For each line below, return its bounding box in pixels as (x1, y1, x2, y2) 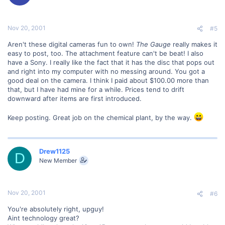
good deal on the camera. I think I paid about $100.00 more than (8, 76, 209, 84)
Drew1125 (39, 147, 70, 155)
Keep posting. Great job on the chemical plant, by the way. (8, 113, 194, 122)
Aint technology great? (8, 214, 79, 222)
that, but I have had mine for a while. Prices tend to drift (8, 85, 184, 93)
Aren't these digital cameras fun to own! (8, 40, 136, 48)
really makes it (171, 40, 217, 48)
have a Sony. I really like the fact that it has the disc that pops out (8, 58, 214, 66)
